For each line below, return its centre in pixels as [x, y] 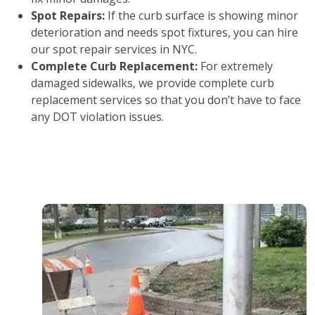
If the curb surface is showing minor [201, 15]
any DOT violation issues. [97, 117]
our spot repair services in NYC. [114, 49]
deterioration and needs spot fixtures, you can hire [165, 32]
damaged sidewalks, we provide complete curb [153, 83]
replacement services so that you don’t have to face [166, 100]
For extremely [235, 66]
